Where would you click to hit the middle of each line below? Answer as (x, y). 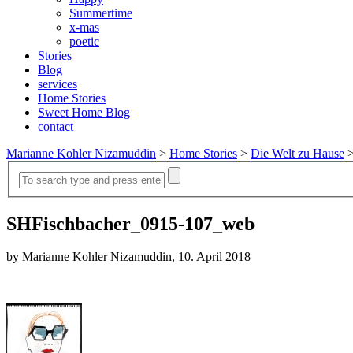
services (58, 84)
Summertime (101, 13)
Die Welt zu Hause (297, 153)
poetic (84, 41)
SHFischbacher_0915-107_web (130, 223)
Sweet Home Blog (84, 112)
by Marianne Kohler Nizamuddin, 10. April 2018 (128, 257)
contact (56, 126)
